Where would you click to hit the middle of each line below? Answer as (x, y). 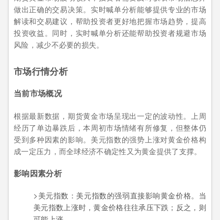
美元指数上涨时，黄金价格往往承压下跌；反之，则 (120, 207)
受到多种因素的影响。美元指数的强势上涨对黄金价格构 (110, 139)
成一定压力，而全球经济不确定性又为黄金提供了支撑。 (108, 151)
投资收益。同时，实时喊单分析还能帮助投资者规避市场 (110, 33)
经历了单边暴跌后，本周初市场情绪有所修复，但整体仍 (110, 127)
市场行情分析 (41, 71)
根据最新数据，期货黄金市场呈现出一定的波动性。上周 (110, 115)
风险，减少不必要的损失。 (59, 45)
